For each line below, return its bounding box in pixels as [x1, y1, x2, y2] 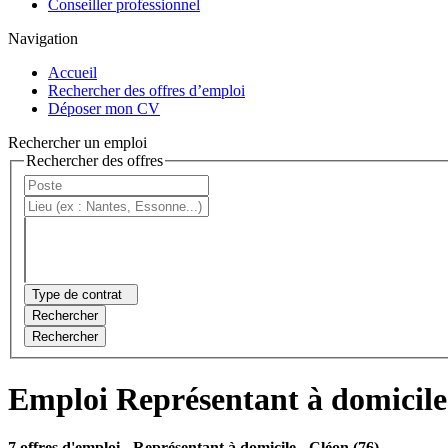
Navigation [8, 29, 78, 47]
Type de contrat [32, 287, 122, 303]
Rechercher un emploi [8, 133, 147, 151]
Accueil [48, 63, 97, 81]
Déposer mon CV [48, 99, 160, 117]
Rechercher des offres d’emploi [48, 81, 245, 99]
